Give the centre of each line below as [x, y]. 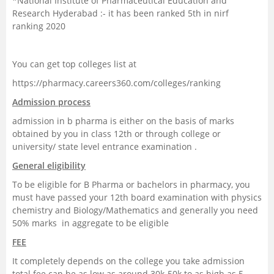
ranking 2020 [39, 26]
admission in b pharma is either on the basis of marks [123, 121]
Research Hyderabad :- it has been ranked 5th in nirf [120, 13]
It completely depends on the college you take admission [128, 261]
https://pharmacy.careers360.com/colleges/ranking [117, 83]
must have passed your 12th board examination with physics [137, 198]
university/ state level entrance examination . [105, 147]
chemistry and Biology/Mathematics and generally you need [135, 210]
